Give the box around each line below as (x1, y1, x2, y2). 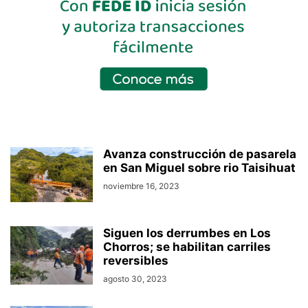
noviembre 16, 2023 (103, 181, 179, 192)
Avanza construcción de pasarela (103, 147, 296, 162)
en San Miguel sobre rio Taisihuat (103, 161, 296, 175)
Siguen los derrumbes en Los (103, 226, 271, 241)
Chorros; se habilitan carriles (103, 240, 271, 254)
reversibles (103, 254, 168, 268)
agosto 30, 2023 (103, 274, 167, 285)
